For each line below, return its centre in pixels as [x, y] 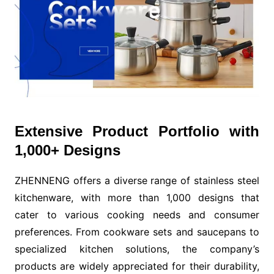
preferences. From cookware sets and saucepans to [137, 231]
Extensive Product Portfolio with [137, 131]
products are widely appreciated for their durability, [137, 266]
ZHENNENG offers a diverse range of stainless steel [137, 180]
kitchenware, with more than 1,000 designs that [137, 197]
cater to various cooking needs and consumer [137, 214]
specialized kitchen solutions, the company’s [137, 249]
